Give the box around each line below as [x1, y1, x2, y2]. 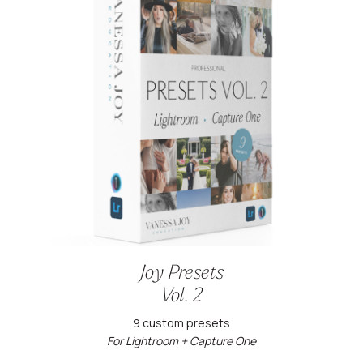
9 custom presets [133, 315, 230, 331]
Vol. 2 [160, 287, 203, 307]
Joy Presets [139, 264, 224, 284]
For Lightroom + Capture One [107, 333, 256, 349]
